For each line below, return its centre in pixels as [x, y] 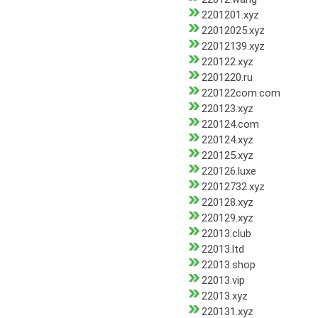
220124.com [230, 125]
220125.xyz [227, 156]
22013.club [226, 234]
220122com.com [241, 93]
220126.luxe [229, 171]
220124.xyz [227, 140]
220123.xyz [227, 109]
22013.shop [229, 265]
